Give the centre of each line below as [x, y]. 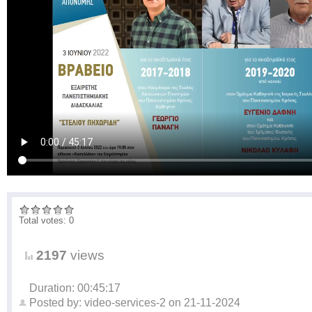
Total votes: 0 [46, 220]
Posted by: [57, 303]
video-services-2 [125, 303]
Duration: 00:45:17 [75, 288]
